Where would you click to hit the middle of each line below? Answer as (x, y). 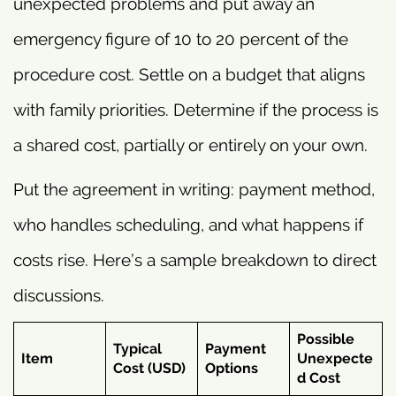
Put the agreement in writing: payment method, (194, 189)
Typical (137, 348)
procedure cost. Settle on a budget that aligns (189, 74)
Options (232, 368)
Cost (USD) (149, 368)
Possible (326, 339)
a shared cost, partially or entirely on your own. (190, 145)
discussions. (59, 295)
